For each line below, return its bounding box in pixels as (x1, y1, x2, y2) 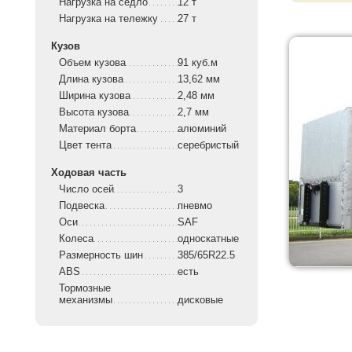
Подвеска (59, 200, 104, 212)
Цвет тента (59, 139, 112, 152)
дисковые (178, 294, 226, 306)
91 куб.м (178, 57, 218, 69)
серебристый (178, 139, 242, 152)
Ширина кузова (59, 90, 130, 102)
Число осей (59, 183, 114, 196)
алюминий (178, 123, 229, 135)
